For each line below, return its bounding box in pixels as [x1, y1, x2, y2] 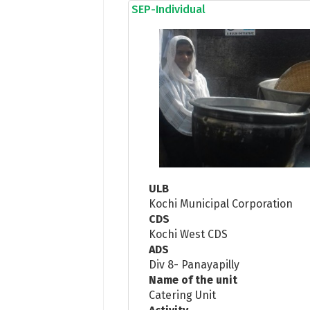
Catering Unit [149, 288, 217, 302]
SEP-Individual [131, 2, 206, 16]
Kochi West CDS [149, 227, 228, 241]
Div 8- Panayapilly [149, 257, 240, 271]
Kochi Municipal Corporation [149, 197, 293, 210]
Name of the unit [149, 273, 238, 286]
